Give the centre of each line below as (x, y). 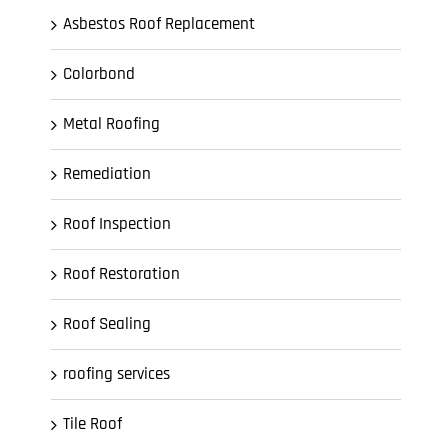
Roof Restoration (121, 274)
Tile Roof (92, 424)
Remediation (107, 174)
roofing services (116, 374)
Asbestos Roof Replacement (159, 24)
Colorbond (99, 74)
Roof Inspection (117, 224)
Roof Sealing (107, 324)
